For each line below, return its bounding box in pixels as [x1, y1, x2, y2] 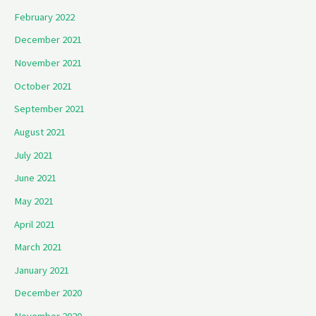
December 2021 [14, 33, 82, 47]
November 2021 [14, 56, 82, 70]
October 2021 [14, 79, 72, 92]
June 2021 [14, 171, 56, 185]
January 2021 [14, 263, 69, 276]
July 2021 [14, 148, 53, 162]
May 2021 [14, 194, 54, 207]
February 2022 [14, 10, 75, 23]
